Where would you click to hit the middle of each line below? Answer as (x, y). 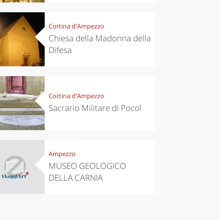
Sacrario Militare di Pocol (95, 108)
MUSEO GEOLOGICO (87, 166)
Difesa (60, 50)
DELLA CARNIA (75, 178)
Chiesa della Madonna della (99, 38)
